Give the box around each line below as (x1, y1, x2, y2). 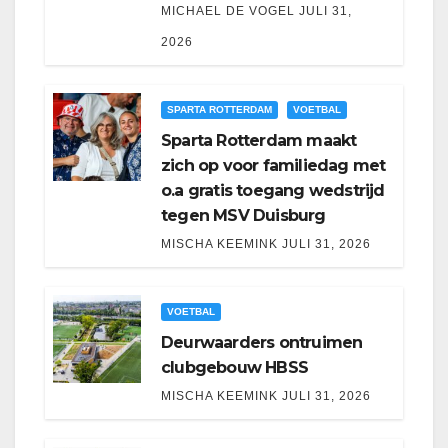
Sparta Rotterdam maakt (161, 131, 357, 151)
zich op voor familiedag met (161, 156, 386, 176)
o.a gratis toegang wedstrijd (161, 181, 385, 201)
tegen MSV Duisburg (161, 206, 326, 226)
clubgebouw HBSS (161, 358, 308, 378)
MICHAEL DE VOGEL (161, 4, 295, 19)
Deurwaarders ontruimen (161, 333, 363, 353)
